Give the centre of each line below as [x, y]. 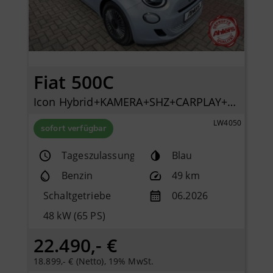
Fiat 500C [74, 82]
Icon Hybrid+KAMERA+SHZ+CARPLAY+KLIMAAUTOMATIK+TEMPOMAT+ [232, 102]
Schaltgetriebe [77, 196]
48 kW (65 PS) [74, 216]
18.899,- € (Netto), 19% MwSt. [94, 261]
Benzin [77, 176]
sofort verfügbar [74, 129]
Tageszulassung [98, 156]
